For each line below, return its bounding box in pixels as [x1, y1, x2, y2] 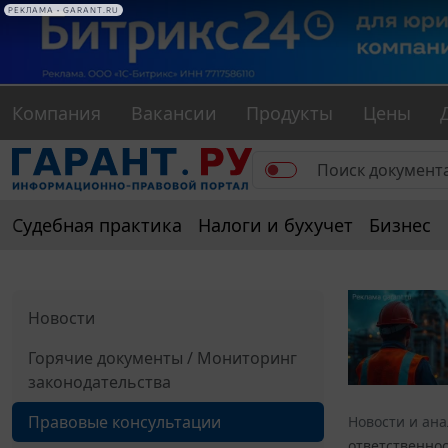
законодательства [28, 371, 171, 394]
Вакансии [130, 101, 217, 126]
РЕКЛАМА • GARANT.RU [8, 5, 119, 15]
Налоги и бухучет [198, 213, 353, 238]
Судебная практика [12, 213, 182, 238]
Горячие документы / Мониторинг [28, 347, 297, 370]
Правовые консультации [28, 411, 221, 434]
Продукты [246, 101, 334, 126]
